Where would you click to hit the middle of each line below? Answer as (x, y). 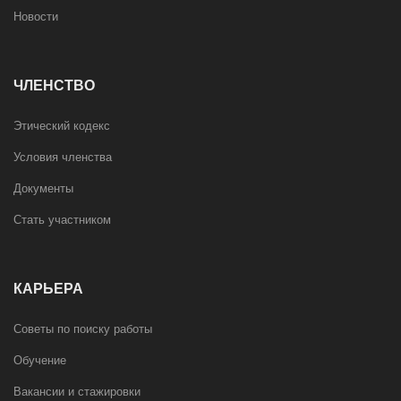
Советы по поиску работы (83, 329)
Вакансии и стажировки (77, 392)
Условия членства (63, 158)
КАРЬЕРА (48, 289)
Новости (36, 17)
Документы (43, 189)
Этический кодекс (62, 126)
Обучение (40, 361)
